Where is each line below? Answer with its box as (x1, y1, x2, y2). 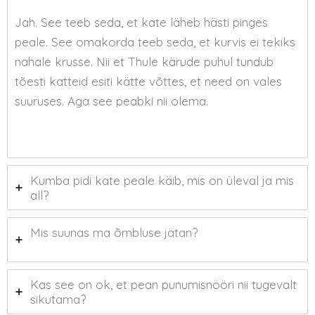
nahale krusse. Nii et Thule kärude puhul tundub (15, 54, 274, 70)
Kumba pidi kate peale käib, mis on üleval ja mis (30, 173, 294, 188)
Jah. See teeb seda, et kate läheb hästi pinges (15, 15, 268, 30)
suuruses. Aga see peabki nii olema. (15, 94, 208, 109)
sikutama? (30, 292, 86, 307)
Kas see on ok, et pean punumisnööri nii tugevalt (30, 277, 297, 292)
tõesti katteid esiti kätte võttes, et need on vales (15, 74, 282, 89)
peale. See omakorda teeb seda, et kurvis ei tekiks (15, 34, 295, 50)
